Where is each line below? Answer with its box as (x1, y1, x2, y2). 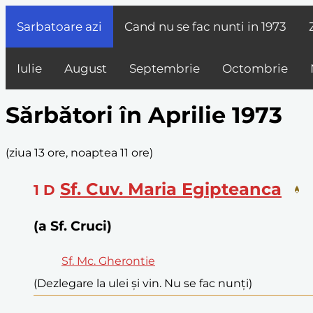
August (64, 61, 107, 75)
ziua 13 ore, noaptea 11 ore (9, 145, 150, 159)
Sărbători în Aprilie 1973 (6, 101, 282, 129)
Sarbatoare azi (17, 20, 102, 34)
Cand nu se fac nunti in (124, 20, 261, 34)
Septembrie (129, 61, 200, 75)
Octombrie (222, 61, 288, 75)
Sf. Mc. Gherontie (61, 254, 155, 268)
